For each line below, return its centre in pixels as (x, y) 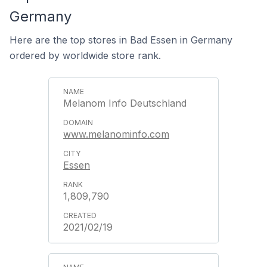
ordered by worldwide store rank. (85, 55)
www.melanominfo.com (116, 134)
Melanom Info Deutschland (125, 103)
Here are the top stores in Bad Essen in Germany (121, 40)
